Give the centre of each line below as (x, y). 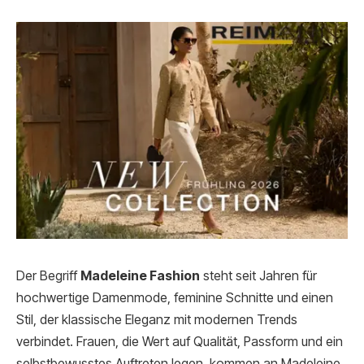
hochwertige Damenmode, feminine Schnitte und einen (175, 297)
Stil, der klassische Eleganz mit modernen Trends (157, 319)
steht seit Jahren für (258, 275)
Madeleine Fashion (140, 275)
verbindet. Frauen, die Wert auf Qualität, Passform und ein (180, 341)
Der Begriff (48, 275)
